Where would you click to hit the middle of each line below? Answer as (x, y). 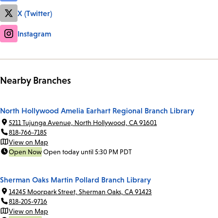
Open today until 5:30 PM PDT (88, 152)
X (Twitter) (35, 13)
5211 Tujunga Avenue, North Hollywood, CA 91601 (83, 122)
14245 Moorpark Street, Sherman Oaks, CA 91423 (80, 191)
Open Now (25, 152)
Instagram (34, 33)
